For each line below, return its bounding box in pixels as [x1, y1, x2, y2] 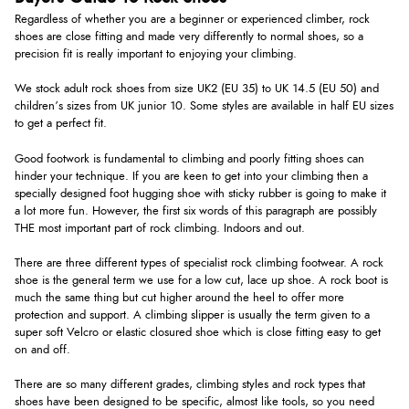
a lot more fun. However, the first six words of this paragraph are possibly [15, 204, 377, 217]
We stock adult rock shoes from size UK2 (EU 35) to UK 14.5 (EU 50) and [15, 83, 379, 96]
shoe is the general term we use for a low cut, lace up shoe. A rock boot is [15, 274, 388, 287]
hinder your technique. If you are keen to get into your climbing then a [15, 170, 368, 183]
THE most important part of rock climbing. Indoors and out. [15, 222, 305, 235]
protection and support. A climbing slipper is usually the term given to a [15, 309, 370, 321]
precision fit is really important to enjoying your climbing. [15, 48, 297, 61]
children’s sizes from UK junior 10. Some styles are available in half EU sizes [15, 100, 393, 113]
